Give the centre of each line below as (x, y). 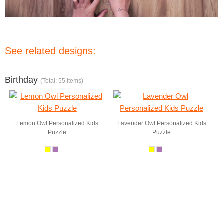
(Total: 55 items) (62, 81)
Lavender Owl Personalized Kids (162, 123)
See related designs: (50, 51)
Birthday (23, 80)
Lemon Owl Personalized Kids (57, 123)
